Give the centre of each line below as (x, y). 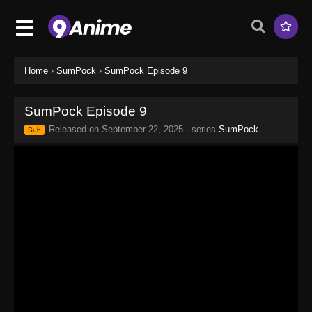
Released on (74, 129)
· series (201, 129)
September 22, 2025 (142, 129)
